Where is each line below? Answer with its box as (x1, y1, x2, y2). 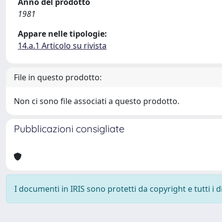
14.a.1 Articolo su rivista (18, 40, 107, 51)
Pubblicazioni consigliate (14, 122, 124, 135)
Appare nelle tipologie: (18, 28, 107, 39)
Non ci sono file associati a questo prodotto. (14, 96, 179, 107)
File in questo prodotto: (14, 72, 102, 83)
